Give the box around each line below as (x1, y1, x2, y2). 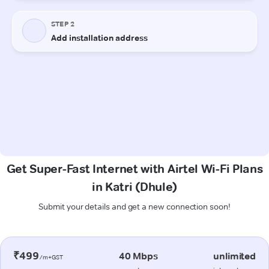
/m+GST (38, 253, 64, 261)
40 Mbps (118, 250, 158, 262)
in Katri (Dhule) (91, 179, 178, 194)
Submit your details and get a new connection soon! (38, 201, 231, 212)
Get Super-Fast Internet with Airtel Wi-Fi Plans (6, 161, 263, 176)
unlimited (213, 250, 256, 262)
